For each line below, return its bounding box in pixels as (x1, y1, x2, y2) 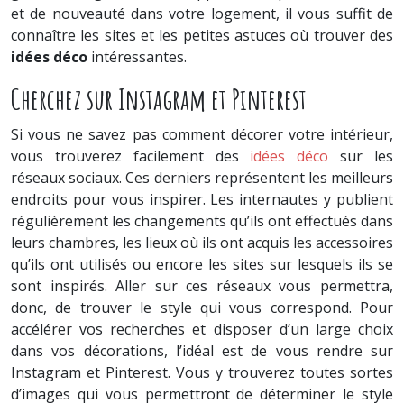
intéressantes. (87, 47, 187, 67)
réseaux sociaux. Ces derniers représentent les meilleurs (11, 168, 393, 188)
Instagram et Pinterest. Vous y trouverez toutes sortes (11, 363, 393, 382)
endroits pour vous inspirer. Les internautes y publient (11, 189, 393, 209)
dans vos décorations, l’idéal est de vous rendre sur (11, 341, 393, 361)
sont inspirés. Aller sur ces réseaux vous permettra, (11, 276, 393, 296)
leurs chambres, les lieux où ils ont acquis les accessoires (11, 233, 393, 252)
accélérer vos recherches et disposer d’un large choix (11, 319, 393, 339)
